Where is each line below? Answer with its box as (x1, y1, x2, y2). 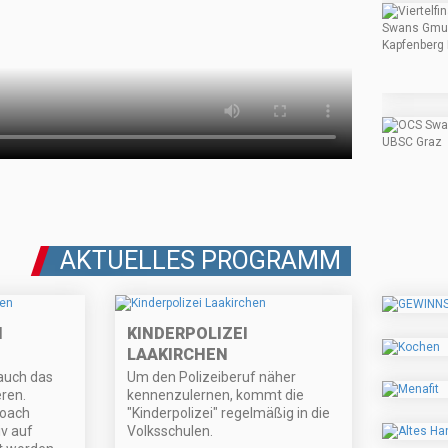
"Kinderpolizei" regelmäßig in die (127, 405, 331, 422)
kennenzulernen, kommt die (127, 387, 305, 404)
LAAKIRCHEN (127, 345, 229, 365)
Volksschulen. (127, 423, 214, 440)
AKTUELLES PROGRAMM (60, 246, 341, 276)
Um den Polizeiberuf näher (127, 369, 297, 386)
